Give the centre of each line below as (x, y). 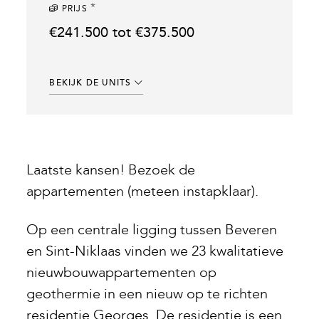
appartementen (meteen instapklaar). (143, 192)
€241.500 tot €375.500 (122, 33)
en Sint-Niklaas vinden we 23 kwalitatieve (155, 251)
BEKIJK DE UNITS (92, 83)
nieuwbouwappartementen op (122, 273)
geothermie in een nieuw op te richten (147, 294)
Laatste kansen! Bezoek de (111, 170)
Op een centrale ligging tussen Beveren (152, 230)
